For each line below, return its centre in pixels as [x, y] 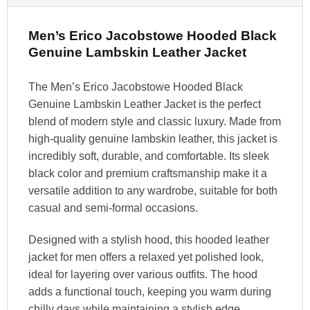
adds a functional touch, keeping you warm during [149, 291]
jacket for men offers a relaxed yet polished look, [146, 257]
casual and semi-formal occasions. [113, 208]
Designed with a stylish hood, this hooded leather [148, 239]
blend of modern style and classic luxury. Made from [154, 121]
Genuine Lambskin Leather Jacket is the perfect [144, 104]
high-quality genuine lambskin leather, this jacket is [153, 138]
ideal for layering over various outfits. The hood [143, 274]
